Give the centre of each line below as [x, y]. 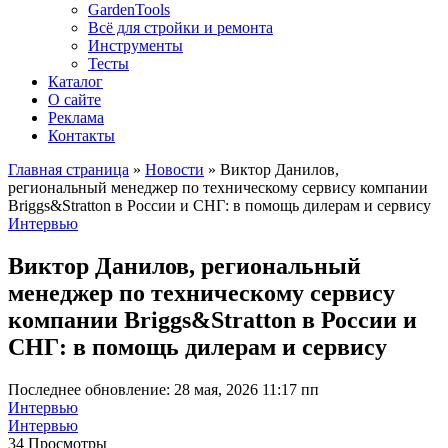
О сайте [74, 99]
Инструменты [135, 45]
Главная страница [68, 169]
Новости [174, 169]
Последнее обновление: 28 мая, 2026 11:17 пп [163, 389]
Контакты [81, 135]
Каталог [75, 81]
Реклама [76, 117]
